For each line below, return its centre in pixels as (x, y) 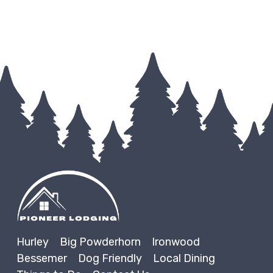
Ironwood (175, 242)
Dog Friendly (110, 259)
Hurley (32, 242)
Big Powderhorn (100, 242)
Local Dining (184, 259)
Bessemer (41, 259)
